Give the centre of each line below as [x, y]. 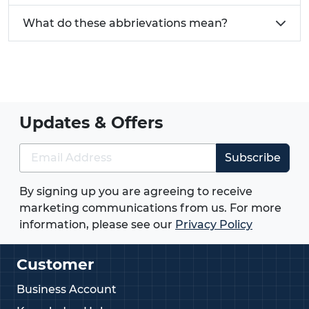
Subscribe [253, 158]
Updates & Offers [91, 122]
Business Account [67, 289]
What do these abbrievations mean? [125, 23]
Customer [55, 264]
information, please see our [97, 225]
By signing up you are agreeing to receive [136, 191]
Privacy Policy [214, 225]
